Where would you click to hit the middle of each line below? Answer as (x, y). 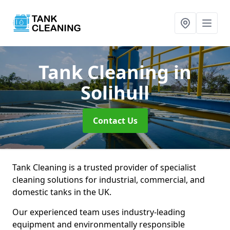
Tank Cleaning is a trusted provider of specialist (104, 167)
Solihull (115, 93)
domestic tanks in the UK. (62, 192)
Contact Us (115, 121)
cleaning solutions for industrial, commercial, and (109, 180)
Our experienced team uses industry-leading (99, 212)
